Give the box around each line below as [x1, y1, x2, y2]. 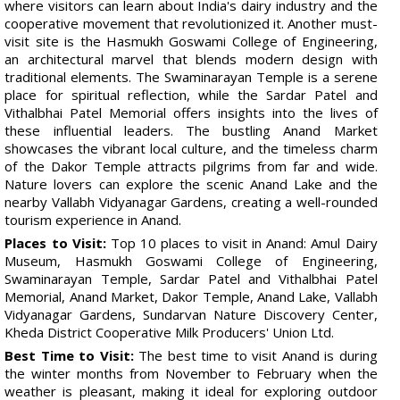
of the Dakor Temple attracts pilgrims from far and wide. [4, 156, 378, 175]
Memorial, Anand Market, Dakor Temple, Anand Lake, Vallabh [4, 287, 378, 305]
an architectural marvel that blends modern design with [4, 49, 378, 68]
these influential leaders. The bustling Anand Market [4, 121, 378, 139]
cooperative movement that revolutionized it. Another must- [4, 13, 378, 32]
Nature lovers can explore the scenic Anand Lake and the [4, 174, 378, 193]
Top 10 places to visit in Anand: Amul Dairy [105, 233, 378, 252]
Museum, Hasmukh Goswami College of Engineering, [4, 251, 378, 270]
